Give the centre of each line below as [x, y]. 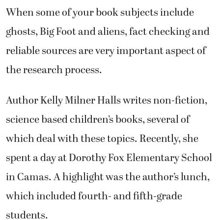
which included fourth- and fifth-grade [94, 196]
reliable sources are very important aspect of [106, 51]
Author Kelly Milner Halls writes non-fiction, [107, 100]
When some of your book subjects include [100, 13]
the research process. [54, 70]
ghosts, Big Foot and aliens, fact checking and [108, 32]
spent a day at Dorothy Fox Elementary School [109, 158]
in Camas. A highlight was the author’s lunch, [108, 177]
